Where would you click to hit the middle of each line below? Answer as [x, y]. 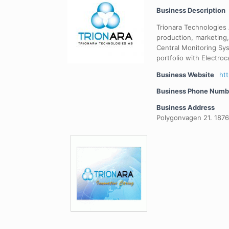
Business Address [186, 107]
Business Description [191, 10]
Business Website [185, 75]
